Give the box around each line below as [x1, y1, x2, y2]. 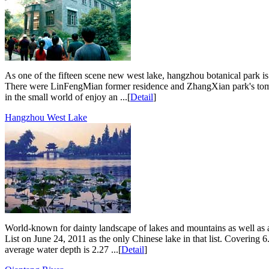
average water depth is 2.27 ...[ [5, 244, 121, 255]
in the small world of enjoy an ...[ [5, 91, 130, 102]
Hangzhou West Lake [5, 112, 87, 122]
